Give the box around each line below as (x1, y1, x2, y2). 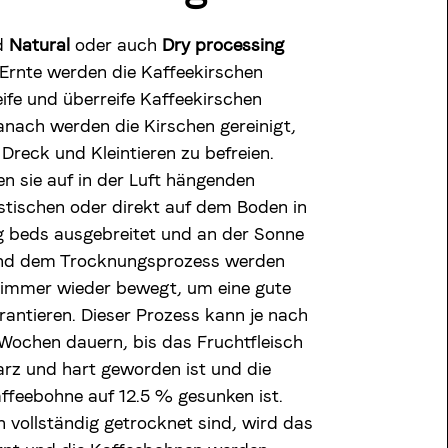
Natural (8, 34, 75, 55)
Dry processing (161, 34, 284, 55)
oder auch (74, 34, 162, 55)
